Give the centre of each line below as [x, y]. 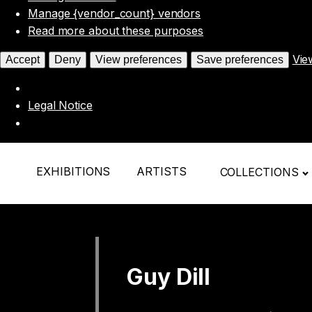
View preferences [138, 59]
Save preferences [240, 59]
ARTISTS [162, 172]
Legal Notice [60, 105]
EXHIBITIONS [73, 172]
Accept [23, 59]
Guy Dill [169, 276]
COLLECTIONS [259, 172]
